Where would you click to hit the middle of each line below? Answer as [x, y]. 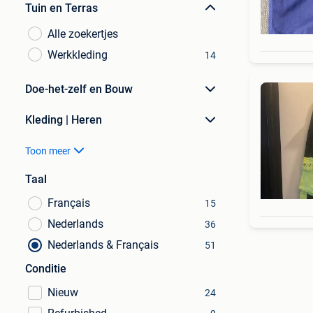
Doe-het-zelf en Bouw [79, 89]
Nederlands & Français [103, 245]
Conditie [46, 269]
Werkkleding [78, 55]
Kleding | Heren [64, 120]
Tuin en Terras [61, 8]
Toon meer [48, 151]
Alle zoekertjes [83, 34]
